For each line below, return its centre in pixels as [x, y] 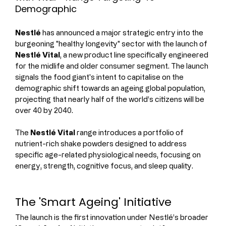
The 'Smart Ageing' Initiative [93, 202]
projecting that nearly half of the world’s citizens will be [110, 99]
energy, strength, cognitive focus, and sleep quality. [104, 165]
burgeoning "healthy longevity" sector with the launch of [112, 43]
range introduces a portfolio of [130, 132]
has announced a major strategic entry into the [123, 32]
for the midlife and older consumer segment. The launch [112, 66]
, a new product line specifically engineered [135, 54]
